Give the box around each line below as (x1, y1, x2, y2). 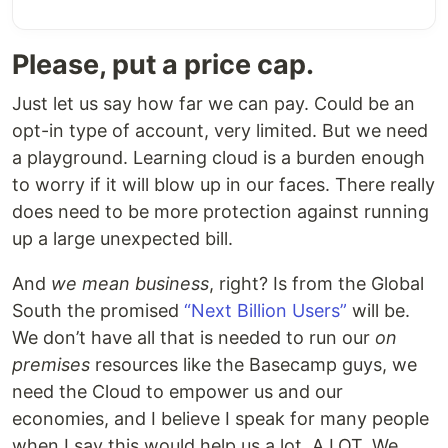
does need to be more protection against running (12, 200, 429, 222)
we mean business (51, 272, 209, 294)
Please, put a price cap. (12, 47, 314, 81)
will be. (347, 299, 410, 321)
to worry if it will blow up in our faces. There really (12, 173, 435, 195)
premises (12, 353, 90, 375)
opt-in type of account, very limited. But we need (12, 119, 428, 141)
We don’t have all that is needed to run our (12, 326, 375, 348)
